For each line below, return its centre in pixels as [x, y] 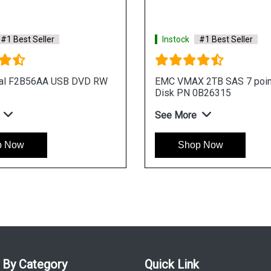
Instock [176, 39]
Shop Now [200, 145]
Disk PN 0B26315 [193, 93]
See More [176, 115]
